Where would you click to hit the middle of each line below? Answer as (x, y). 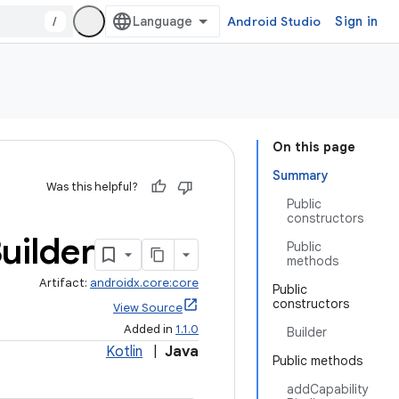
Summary (301, 175)
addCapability (328, 389)
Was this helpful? (92, 187)
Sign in (356, 21)
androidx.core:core (144, 283)
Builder (307, 332)
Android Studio (274, 21)
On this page (314, 147)
